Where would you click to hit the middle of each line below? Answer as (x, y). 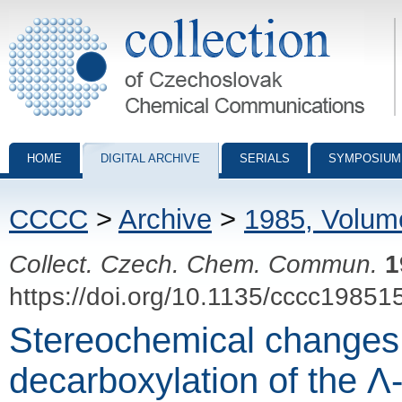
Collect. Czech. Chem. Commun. (193, 264)
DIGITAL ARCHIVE (150, 158)
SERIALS (265, 158)
